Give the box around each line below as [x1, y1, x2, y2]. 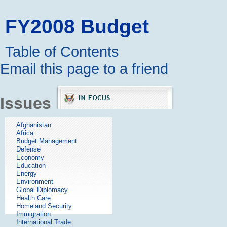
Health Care [16, 194, 51, 202]
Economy [16, 154, 44, 162]
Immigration [16, 210, 51, 218]
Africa [16, 129, 33, 137]
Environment [16, 178, 53, 186]
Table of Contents [5, 43, 119, 60]
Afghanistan [16, 121, 51, 129]
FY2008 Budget [5, 15, 149, 37]
